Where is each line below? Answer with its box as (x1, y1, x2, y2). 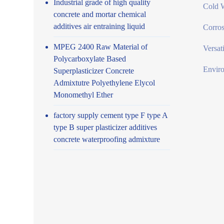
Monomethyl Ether (53, 90, 113, 99)
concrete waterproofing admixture (53, 134, 160, 143)
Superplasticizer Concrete (53, 66, 134, 75)
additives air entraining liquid (53, 21, 145, 30)
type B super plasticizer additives (53, 122, 157, 131)
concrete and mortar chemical (53, 9, 146, 18)
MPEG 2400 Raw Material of (53, 42, 148, 51)
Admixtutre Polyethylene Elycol (53, 78, 155, 87)
